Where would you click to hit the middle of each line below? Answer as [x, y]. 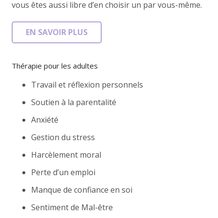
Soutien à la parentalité [74, 102]
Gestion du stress [63, 137]
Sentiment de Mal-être [72, 207]
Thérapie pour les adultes [55, 65]
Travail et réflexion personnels [87, 84]
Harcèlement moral [66, 154]
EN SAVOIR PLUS [56, 32]
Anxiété [45, 119]
